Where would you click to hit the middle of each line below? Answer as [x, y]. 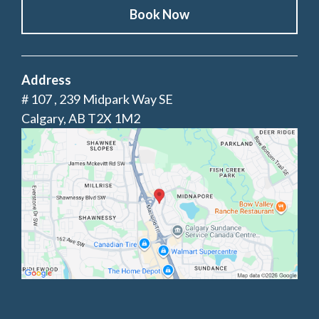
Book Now [159, 14]
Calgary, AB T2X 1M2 [81, 118]
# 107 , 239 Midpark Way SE [97, 99]
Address [46, 79]
